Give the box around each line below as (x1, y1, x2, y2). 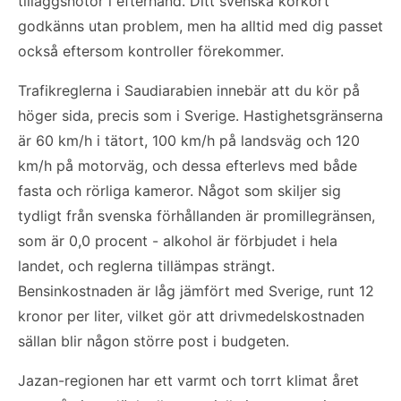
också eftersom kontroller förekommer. (18, 41, 284, 60)
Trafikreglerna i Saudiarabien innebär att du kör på (18, 81, 360, 99)
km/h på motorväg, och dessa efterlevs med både (18, 156, 357, 175)
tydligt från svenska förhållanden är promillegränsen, (18, 206, 375, 225)
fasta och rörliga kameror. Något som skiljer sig (18, 181, 341, 200)
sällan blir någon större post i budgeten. (18, 331, 289, 350)
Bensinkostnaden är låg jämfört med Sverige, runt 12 (18, 281, 374, 300)
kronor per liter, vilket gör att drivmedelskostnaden (18, 306, 364, 325)
